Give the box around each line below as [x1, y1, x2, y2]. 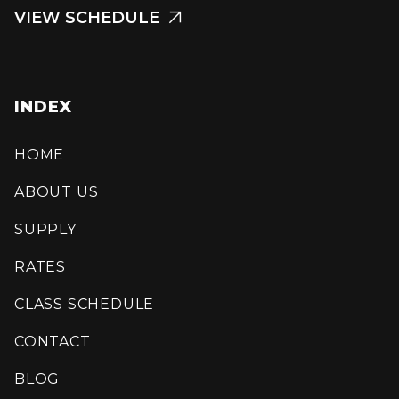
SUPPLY [14, 220, 77, 238]
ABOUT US [14, 183, 99, 200]
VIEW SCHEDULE [14, 7, 159, 28]
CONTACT [14, 332, 91, 350]
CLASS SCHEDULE [14, 295, 155, 313]
